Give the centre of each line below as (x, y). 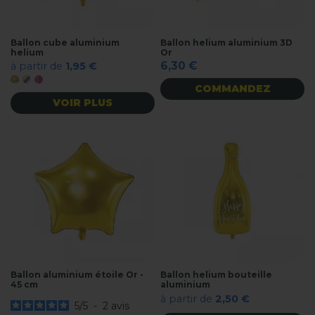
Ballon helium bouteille (217, 275)
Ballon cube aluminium (65, 42)
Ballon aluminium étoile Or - (77, 275)
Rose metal (60, 83)
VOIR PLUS (82, 102)
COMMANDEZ (232, 88)
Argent (40, 83)
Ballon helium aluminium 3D (227, 42)
